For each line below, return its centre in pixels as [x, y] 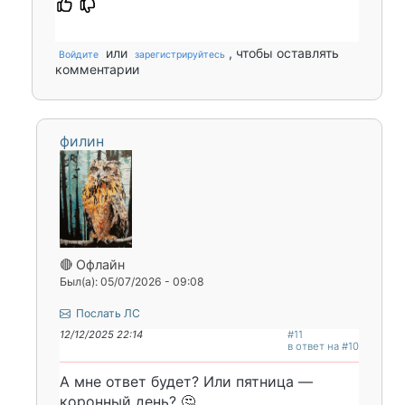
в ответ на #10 [323, 347]
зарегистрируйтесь [180, 55]
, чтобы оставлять [284, 53]
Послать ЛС [107, 314]
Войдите [79, 55]
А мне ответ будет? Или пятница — [186, 382]
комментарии [97, 70]
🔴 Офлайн [92, 265]
